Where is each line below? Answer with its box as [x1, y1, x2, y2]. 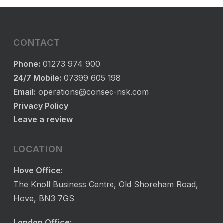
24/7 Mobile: [13, 73, 61, 83]
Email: [13, 87, 36, 97]
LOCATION [13, 144, 63, 154]
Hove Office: [13, 165, 63, 175]
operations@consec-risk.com [38, 87, 149, 97]
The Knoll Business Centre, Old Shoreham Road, [13, 179, 198, 189]
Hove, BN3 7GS [13, 193, 74, 203]
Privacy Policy [13, 101, 68, 111]
